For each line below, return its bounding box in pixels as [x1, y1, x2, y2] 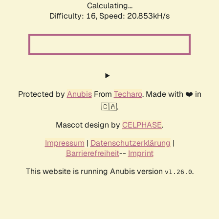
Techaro [113, 89, 142, 100]
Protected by [18, 89, 67, 100]
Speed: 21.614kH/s [99, 11, 170, 22]
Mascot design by [56, 120, 122, 131]
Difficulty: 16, [49, 11, 99, 22]
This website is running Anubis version [25, 166, 165, 177]
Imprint [128, 148, 153, 159]
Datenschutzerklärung [90, 138, 171, 149]
